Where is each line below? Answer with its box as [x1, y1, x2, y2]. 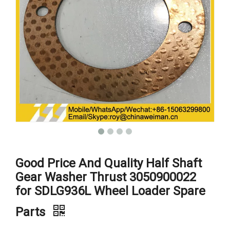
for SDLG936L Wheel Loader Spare [15, 183, 205, 198]
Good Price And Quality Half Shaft [15, 156, 202, 170]
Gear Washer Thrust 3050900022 [15, 169, 196, 184]
